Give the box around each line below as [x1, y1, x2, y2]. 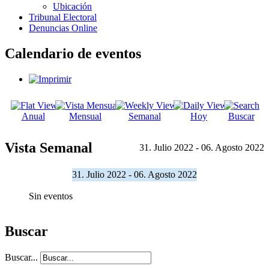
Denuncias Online [29, 23, 97, 33]
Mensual [69, 110, 101, 121]
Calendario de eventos [5, 45, 141, 61]
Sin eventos [29, 190, 73, 201]
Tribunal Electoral [29, 12, 97, 22]
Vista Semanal [5, 139, 92, 156]
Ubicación [53, 1, 92, 11]
